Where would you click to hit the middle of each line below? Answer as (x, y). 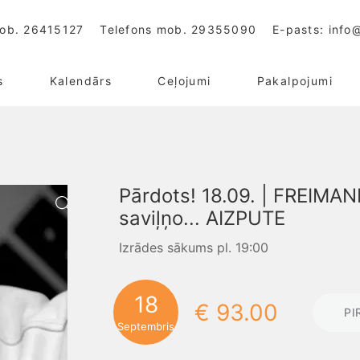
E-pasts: (301, 29)
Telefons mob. (146, 29)
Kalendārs (81, 81)
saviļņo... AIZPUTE (202, 218)
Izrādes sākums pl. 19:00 (194, 247)
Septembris (146, 326)
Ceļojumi (184, 81)
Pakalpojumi (295, 81)
